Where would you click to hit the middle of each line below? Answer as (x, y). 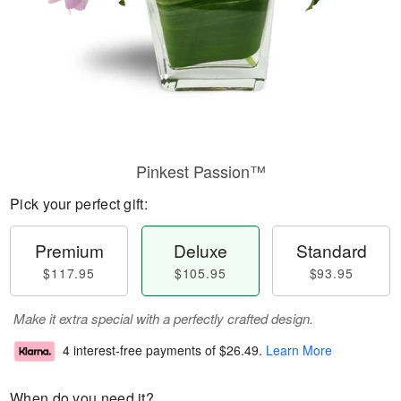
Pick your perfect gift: (79, 204)
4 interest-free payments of (141, 350)
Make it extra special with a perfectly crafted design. (163, 318)
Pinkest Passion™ (200, 171)
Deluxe (200, 250)
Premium (69, 250)
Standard (331, 250)
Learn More (299, 350)
